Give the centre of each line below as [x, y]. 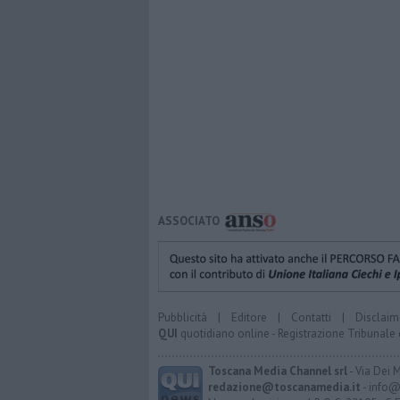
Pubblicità [183, 317]
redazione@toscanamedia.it [284, 387]
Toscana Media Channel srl [278, 371]
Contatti [311, 317]
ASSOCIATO [189, 221]
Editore [249, 317]
